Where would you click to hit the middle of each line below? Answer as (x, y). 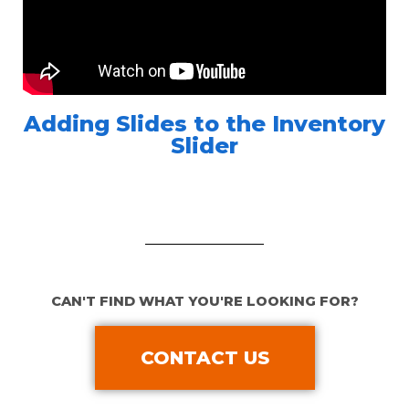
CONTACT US (204, 358)
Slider (204, 146)
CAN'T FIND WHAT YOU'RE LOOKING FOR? (204, 302)
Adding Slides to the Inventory (204, 124)
